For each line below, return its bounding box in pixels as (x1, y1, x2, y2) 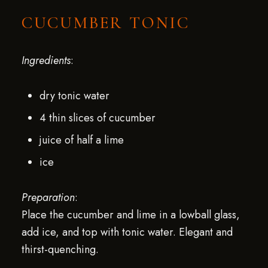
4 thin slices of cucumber (39, 110, 156, 126)
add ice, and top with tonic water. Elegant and (21, 224, 233, 240)
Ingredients (21, 53, 71, 68)
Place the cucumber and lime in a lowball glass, (21, 207, 240, 223)
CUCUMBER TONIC (21, 13, 190, 33)
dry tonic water (39, 88, 109, 103)
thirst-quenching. (21, 242, 99, 257)
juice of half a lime (39, 132, 124, 148)
